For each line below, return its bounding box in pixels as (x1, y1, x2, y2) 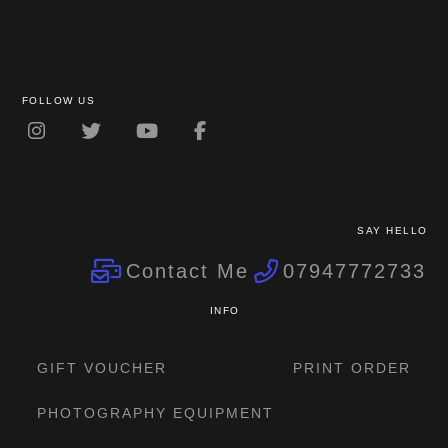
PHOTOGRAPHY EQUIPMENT (37, 405, 275, 422)
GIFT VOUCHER (37, 360, 168, 377)
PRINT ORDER (292, 360, 411, 377)
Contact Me (126, 259, 250, 282)
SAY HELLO (357, 225, 428, 237)
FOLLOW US (21, 94, 96, 106)
